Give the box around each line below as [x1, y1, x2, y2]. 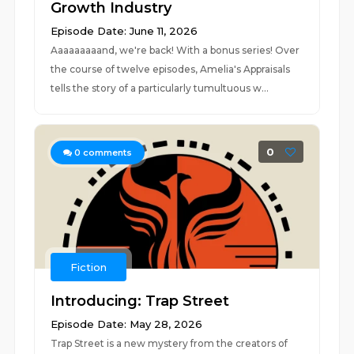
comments [81, 147, 133, 158]
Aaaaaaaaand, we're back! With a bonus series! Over [51, 44, 300, 56]
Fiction [70, 261, 107, 273]
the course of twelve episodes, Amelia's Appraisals [51, 63, 291, 75]
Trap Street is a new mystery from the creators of [51, 337, 288, 349]
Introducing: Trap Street [51, 292, 230, 310]
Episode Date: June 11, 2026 [51, 24, 198, 37]
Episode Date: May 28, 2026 [51, 318, 203, 330]
